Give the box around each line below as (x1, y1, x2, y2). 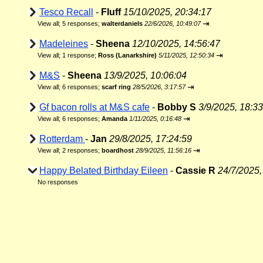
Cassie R (176, 166, 215, 176)
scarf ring (102, 83, 131, 90)
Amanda (102, 115, 127, 122)
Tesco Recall (39, 7, 93, 17)
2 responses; (62, 147, 102, 154)
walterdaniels (102, 20, 143, 27)
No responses (38, 178, 78, 186)
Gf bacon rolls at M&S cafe (39, 102, 150, 112)
